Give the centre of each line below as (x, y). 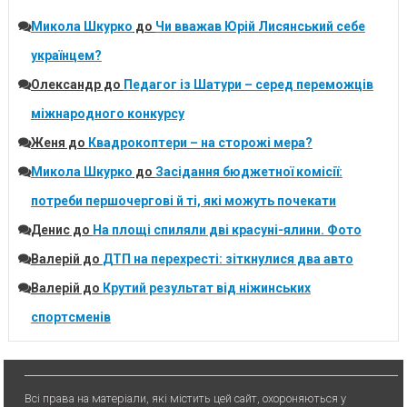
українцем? (66, 56)
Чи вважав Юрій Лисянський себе (260, 27)
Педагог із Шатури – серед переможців (248, 85)
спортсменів (70, 318)
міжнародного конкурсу (107, 114)
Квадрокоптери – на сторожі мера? (200, 143)
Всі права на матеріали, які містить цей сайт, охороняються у (186, 398)
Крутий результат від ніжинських (206, 288)
